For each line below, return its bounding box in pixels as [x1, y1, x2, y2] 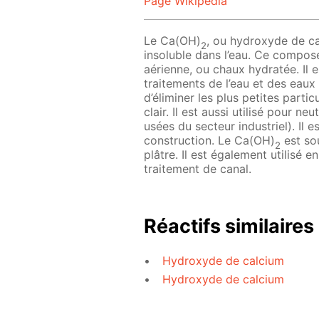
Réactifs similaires [144, 214, 314, 238]
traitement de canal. [144, 162, 251, 177]
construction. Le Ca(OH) [144, 133, 275, 148]
